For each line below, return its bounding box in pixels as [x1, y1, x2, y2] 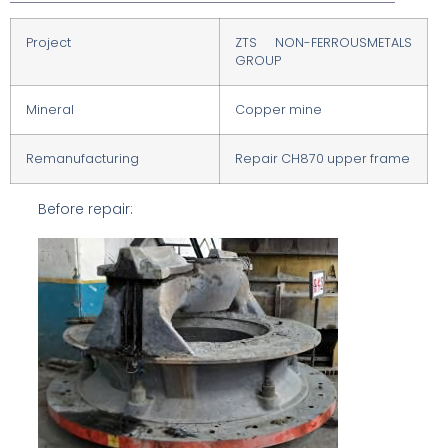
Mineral [26, 101, 74, 119]
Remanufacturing [26, 150, 139, 168]
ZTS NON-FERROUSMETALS [235, 34, 412, 52]
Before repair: [38, 199, 133, 220]
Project [26, 34, 71, 52]
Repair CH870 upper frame [235, 150, 410, 168]
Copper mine [235, 101, 322, 119]
